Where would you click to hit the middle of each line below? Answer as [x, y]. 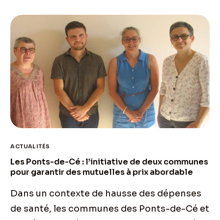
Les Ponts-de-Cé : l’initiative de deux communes [110, 162]
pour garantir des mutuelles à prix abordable [102, 172]
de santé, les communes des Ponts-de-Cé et [110, 209]
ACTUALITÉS [30, 147]
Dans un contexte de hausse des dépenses [106, 194]
